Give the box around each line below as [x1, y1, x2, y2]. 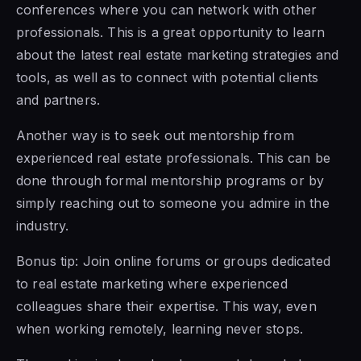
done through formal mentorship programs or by [16, 172, 325, 189]
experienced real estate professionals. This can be [16, 149, 331, 166]
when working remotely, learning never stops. [16, 320, 304, 337]
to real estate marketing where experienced [16, 275, 288, 292]
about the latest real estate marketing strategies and [16, 46, 339, 63]
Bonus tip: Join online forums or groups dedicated [16, 252, 330, 269]
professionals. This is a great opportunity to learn [16, 23, 326, 40]
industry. [16, 217, 69, 234]
